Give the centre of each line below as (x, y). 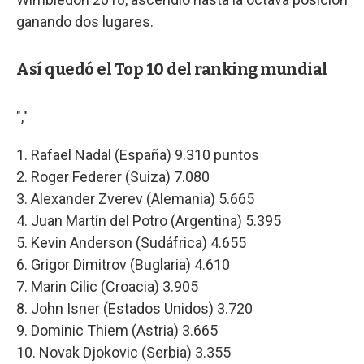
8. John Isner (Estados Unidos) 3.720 (134, 308)
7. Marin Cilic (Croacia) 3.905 (107, 286)
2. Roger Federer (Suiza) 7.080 (113, 176)
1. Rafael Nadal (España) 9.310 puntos (138, 154)
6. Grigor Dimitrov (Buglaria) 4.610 (123, 264)
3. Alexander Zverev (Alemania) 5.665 (135, 198)
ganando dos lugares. (85, 21)
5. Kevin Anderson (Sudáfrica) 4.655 (131, 242)
